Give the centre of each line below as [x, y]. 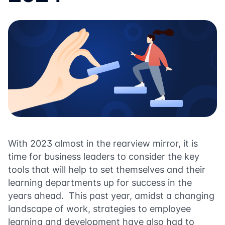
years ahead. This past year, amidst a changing [111, 196]
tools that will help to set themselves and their [107, 170]
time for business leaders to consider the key [104, 156]
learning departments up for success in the [100, 183]
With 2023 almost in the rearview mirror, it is [103, 143]
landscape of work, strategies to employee [99, 209]
